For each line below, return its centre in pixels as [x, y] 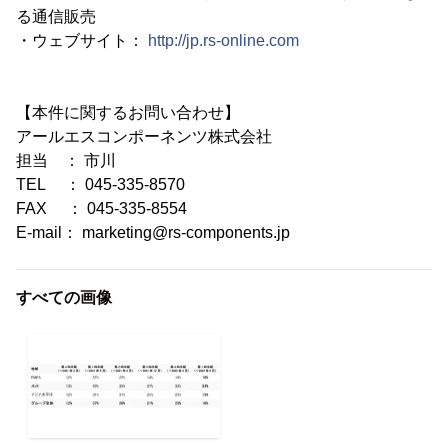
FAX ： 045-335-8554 [101, 209]
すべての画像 [64, 298]
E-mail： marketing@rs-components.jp [153, 233]
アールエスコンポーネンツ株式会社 [144, 137]
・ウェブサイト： [82, 41]
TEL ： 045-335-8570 [100, 185]
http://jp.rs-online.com [223, 41]
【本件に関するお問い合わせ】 [128, 113]
